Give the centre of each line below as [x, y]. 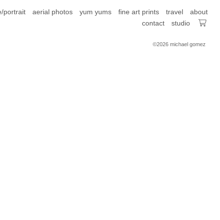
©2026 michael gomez [179, 44]
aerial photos [53, 12]
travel [175, 12]
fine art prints [139, 12]
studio [181, 23]
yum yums [96, 12]
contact [153, 23]
